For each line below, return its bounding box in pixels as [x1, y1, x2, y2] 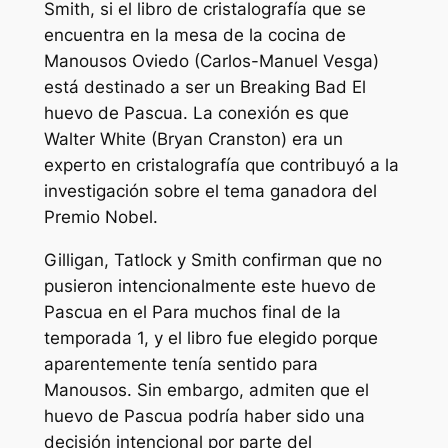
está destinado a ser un [43, 77, 240, 98]
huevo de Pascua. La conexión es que [43, 103, 349, 124]
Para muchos [151, 302, 262, 323]
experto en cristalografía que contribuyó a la [43, 155, 399, 176]
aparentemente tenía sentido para [43, 354, 318, 375]
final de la [261, 302, 341, 323]
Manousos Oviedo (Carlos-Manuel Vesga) [43, 51, 379, 72]
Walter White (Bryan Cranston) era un [43, 129, 343, 150]
